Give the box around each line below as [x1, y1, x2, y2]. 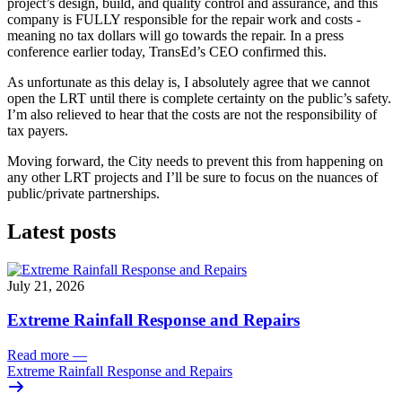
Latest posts [7, 219, 116, 243]
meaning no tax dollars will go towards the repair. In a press [7, 27, 344, 43]
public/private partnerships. [7, 185, 163, 201]
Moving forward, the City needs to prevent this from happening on [7, 153, 383, 169]
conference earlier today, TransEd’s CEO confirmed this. [7, 43, 327, 59]
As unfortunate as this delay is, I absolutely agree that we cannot [7, 74, 370, 90]
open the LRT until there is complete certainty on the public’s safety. [7, 90, 391, 106]
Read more [7, 347, 69, 363]
